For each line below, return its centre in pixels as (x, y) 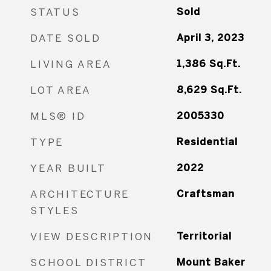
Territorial (204, 236)
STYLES (55, 210)
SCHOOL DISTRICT (89, 262)
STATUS (55, 12)
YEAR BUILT (68, 168)
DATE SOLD (66, 38)
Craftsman (205, 194)
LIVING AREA (71, 64)
